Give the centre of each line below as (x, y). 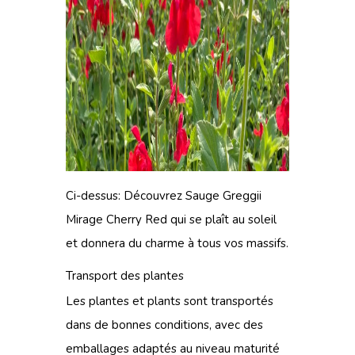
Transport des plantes (125, 276)
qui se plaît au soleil (223, 219)
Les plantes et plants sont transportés (170, 301)
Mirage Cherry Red (116, 219)
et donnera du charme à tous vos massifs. (177, 243)
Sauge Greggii (223, 196)
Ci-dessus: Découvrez (126, 196)
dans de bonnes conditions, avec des (164, 325)
